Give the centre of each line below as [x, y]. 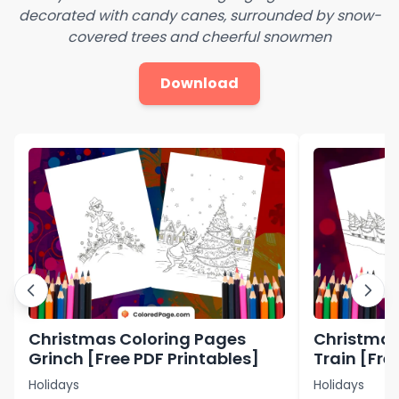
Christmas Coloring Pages [137, 338]
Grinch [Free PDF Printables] [144, 358]
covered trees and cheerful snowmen [199, 37]
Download [199, 83]
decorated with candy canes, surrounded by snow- [199, 15]
